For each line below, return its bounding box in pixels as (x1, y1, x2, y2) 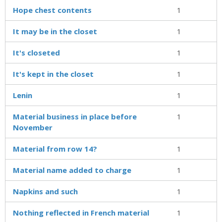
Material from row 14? (13, 143, 97, 154)
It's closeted (13, 47, 60, 57)
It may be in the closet (13, 26, 97, 36)
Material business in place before (13, 111, 137, 121)
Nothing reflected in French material (13, 207, 149, 218)
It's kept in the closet (13, 68, 94, 79)
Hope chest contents (13, 4, 92, 15)
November (13, 122, 53, 132)
